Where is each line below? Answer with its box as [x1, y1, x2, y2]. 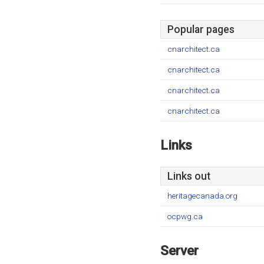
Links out [167, 170, 210, 182]
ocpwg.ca [167, 212, 203, 221]
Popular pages [167, 24, 235, 35]
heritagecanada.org [167, 191, 237, 200]
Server [160, 243, 199, 258]
